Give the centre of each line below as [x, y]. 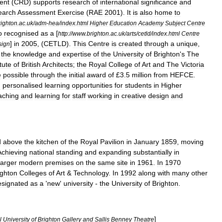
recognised [21, 33]
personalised [23, 85]
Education [123, 23]
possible [16, 75]
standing [69, 152]
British [31, 64]
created [130, 44]
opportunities [92, 85]
